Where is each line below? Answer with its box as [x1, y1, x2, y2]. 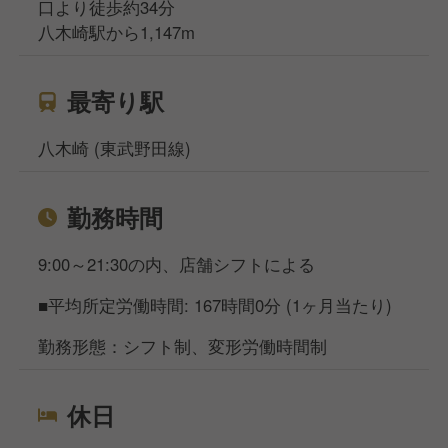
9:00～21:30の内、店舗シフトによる [38, 252, 316, 277]
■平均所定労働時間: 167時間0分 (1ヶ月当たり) [38, 293, 393, 318]
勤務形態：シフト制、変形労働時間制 [38, 334, 328, 359]
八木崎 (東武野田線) [38, 136, 192, 161]
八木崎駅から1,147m [38, 20, 196, 45]
